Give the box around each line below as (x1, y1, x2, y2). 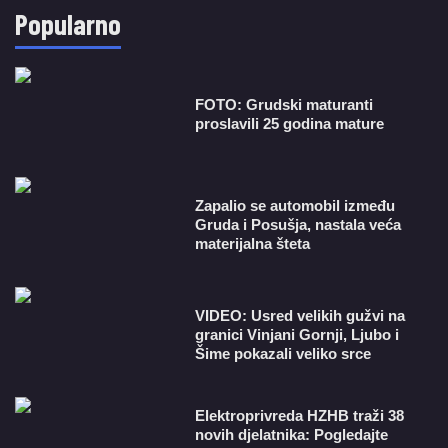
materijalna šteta (195, 234, 311, 252)
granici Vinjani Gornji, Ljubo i (195, 325, 400, 343)
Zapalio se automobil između (195, 196, 396, 214)
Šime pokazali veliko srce (195, 344, 372, 362)
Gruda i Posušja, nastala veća (195, 215, 402, 233)
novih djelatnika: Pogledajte (195, 426, 389, 444)
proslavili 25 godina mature (195, 115, 385, 133)
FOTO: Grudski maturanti (195, 96, 374, 114)
